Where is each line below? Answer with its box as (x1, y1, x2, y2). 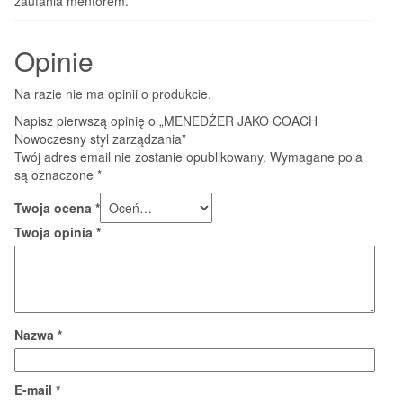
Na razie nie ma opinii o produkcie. (14, 84, 211, 103)
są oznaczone (14, 165, 97, 184)
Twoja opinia (14, 222, 96, 241)
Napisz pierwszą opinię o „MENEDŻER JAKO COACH (14, 111, 318, 130)
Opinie (14, 40, 94, 80)
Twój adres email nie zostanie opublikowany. (14, 147, 266, 166)
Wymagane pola (270, 147, 363, 166)
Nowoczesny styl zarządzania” (14, 129, 186, 148)
